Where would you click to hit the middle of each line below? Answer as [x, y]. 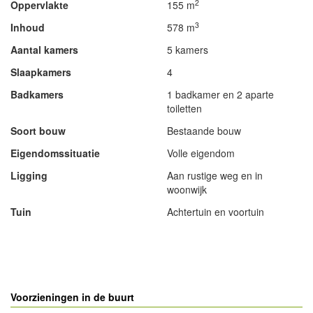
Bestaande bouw [204, 131]
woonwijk [187, 189]
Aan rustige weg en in [215, 175]
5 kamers [188, 50]
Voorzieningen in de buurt [72, 297]
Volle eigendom [201, 153]
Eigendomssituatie [55, 153]
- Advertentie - [51, 239]
